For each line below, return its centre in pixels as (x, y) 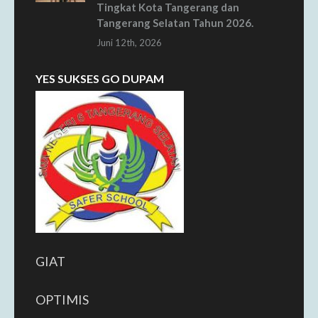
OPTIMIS (62, 300)
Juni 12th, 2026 (129, 43)
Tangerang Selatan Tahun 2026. (175, 23)
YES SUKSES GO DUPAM (100, 78)
